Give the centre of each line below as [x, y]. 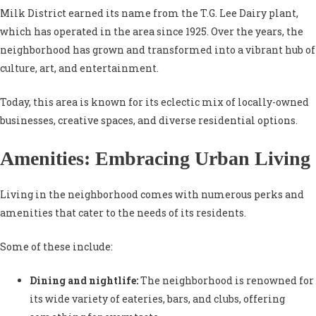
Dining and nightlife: [84, 281]
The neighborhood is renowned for [226, 281]
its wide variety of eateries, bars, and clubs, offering [157, 299]
